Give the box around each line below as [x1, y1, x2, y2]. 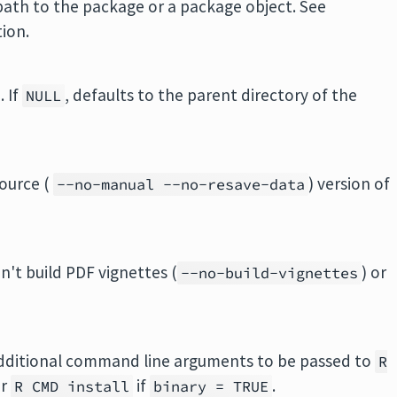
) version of [308, 173, 391, 194]
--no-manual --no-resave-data [57, 175, 306, 194]
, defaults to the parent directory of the [65, 84, 358, 105]
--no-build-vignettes [181, 263, 359, 283]
